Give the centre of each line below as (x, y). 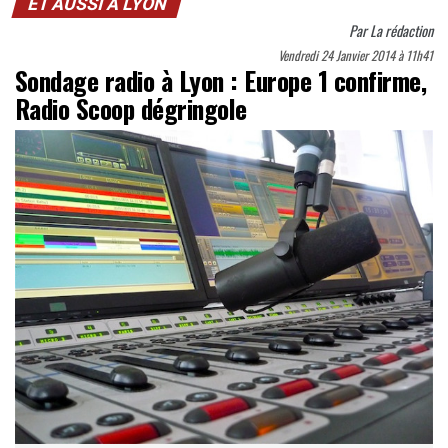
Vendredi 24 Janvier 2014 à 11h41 (355, 56)
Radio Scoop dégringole (131, 108)
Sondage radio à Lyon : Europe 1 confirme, (221, 80)
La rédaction (401, 31)
